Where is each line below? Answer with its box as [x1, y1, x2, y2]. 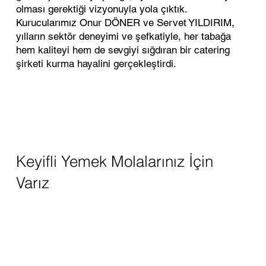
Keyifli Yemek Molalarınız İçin [15, 152, 213, 171]
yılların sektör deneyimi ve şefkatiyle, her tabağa [15, 30, 231, 42]
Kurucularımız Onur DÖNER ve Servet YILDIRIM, [15, 16, 235, 28]
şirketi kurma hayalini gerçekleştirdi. [15, 57, 176, 69]
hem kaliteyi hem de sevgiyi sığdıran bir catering [15, 43, 230, 56]
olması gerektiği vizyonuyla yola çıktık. [15, 2, 187, 15]
